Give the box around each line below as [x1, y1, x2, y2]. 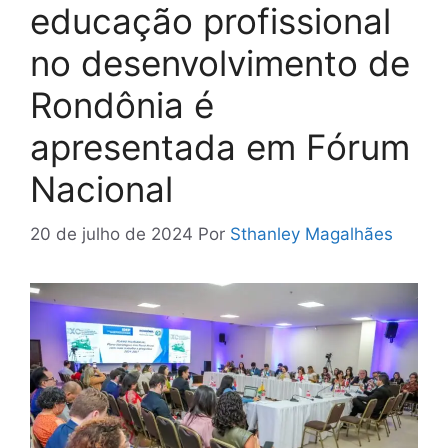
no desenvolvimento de [30, 42, 410, 85]
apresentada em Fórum [30, 126, 410, 169]
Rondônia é [30, 84, 214, 127]
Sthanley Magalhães [230, 223, 393, 244]
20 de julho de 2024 [30, 223, 193, 244]
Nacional [30, 168, 173, 211]
